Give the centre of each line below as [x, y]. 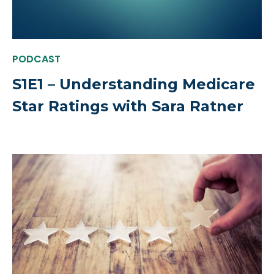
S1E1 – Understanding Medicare [134, 84]
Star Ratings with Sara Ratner [128, 106]
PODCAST [36, 59]
